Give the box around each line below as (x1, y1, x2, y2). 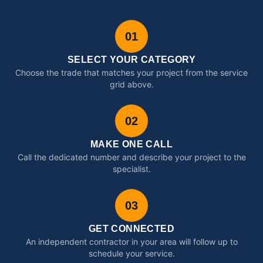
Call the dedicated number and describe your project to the (17, 152, 246, 162)
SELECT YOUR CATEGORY (68, 55, 195, 65)
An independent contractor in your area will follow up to (25, 237, 238, 247)
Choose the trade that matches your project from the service (15, 68, 248, 77)
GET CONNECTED (88, 224, 175, 234)
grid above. (109, 79, 154, 89)
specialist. (112, 164, 151, 174)
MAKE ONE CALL (90, 139, 173, 149)
